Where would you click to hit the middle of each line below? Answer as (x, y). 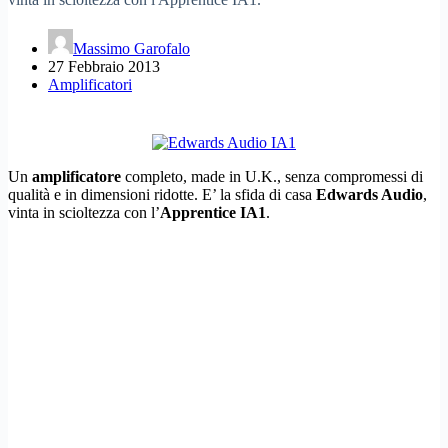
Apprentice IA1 (213, 212)
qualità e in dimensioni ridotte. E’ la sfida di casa (162, 194)
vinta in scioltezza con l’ (84, 212)
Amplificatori (90, 84)
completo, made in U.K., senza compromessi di (272, 176)
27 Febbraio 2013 (104, 66)
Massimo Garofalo (131, 48)
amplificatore (76, 176)
